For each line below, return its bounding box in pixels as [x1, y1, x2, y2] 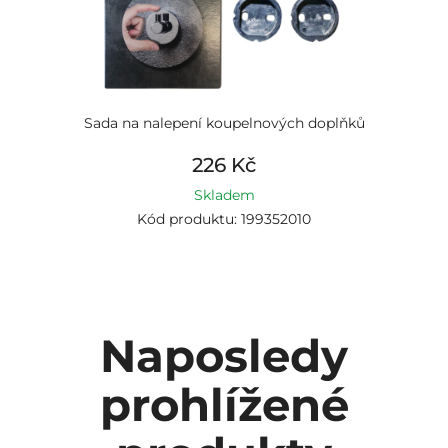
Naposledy [100, 328, 348, 383]
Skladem [193, 186, 255, 204]
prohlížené [99, 377, 349, 432]
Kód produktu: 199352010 [137, 210, 311, 228]
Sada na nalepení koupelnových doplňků [83, 114, 365, 132]
